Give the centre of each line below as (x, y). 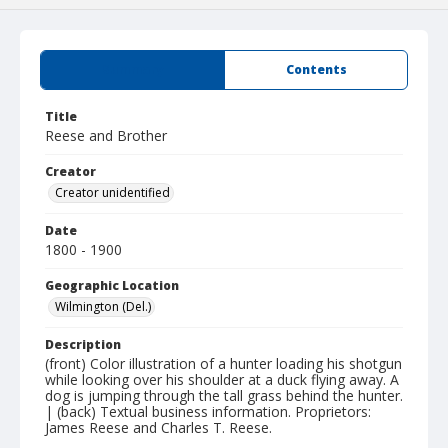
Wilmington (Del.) (103, 306)
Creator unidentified (112, 192)
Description (83, 344)
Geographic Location (112, 285)
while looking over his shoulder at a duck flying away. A (222, 379)
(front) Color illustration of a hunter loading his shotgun (223, 363)
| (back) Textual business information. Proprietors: (208, 411)
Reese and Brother (106, 135)
